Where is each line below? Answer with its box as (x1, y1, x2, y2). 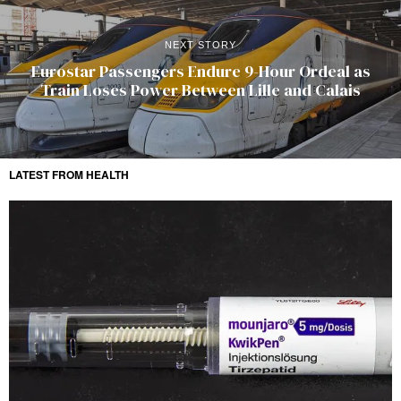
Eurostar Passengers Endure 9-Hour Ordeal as (30, 60, 371, 83)
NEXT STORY (165, 39, 236, 51)
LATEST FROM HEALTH (9, 166, 129, 183)
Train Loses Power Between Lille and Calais (40, 79, 361, 102)
